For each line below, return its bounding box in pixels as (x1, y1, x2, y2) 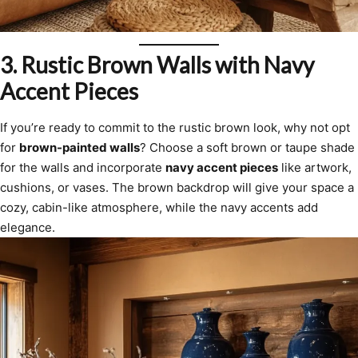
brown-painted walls (19, 139, 140, 155)
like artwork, (278, 159, 352, 175)
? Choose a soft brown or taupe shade (140, 139, 355, 155)
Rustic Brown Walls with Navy (21, 50, 314, 78)
